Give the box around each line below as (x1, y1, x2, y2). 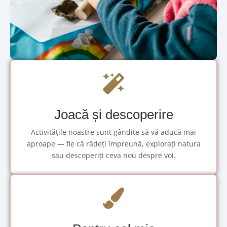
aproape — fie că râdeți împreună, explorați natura (26, 139, 201, 148)
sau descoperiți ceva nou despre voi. (51, 150, 176, 160)
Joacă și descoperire (54, 107, 173, 122)
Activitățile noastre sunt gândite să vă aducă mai (31, 127, 196, 137)
